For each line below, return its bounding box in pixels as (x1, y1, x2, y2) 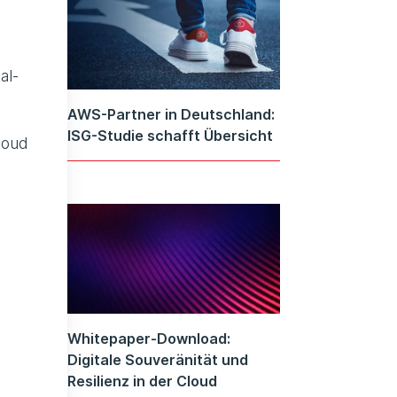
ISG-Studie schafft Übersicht (67, 127, 273, 145)
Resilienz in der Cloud (67, 371, 217, 390)
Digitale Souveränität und (67, 350, 248, 369)
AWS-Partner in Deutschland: (67, 105, 275, 124)
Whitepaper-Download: (67, 329, 230, 347)
